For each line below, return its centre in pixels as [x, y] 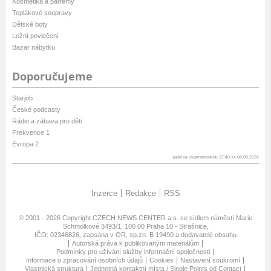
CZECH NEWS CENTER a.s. [136, 218]
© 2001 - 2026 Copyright [56, 218]
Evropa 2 [25, 144]
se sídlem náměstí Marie [216, 218]
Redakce [140, 194]
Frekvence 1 [31, 133]
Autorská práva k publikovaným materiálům [135, 243]
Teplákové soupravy [42, 13]
